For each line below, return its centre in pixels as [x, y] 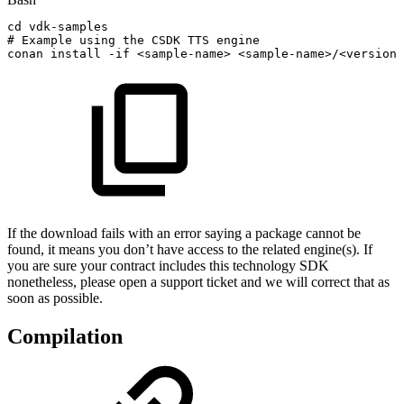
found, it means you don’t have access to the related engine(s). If [190, 250]
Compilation [65, 337]
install [76, 54]
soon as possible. [55, 298]
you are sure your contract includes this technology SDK [168, 266]
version [372, 54]
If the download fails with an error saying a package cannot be [184, 234]
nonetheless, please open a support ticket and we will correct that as [198, 282]
